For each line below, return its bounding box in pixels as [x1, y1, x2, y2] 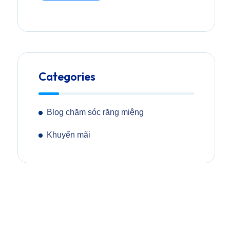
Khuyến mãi [47, 130, 91, 139]
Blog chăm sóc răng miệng [47, 108, 144, 117]
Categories [39, 69, 96, 84]
